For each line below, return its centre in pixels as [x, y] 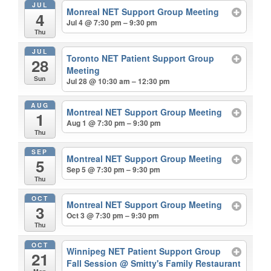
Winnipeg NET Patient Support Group [144, 251]
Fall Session [93, 263]
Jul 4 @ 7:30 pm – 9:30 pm [112, 23]
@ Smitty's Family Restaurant [181, 263]
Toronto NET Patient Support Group [141, 58]
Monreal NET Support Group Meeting [143, 12]
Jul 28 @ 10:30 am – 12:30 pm [119, 81]
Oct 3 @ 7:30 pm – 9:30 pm [113, 216]
